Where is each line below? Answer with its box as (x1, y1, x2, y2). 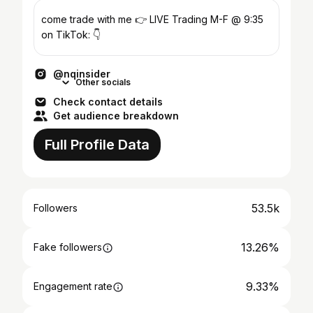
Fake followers (34, 241, 102, 253)
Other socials (75, 77, 131, 87)
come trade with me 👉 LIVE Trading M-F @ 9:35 (41, 13, 263, 25)
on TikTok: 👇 (41, 29, 101, 41)
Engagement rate (34, 280, 112, 292)
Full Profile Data (45, 136, 150, 153)
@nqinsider (53, 68, 110, 80)
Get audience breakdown (53, 110, 179, 122)
